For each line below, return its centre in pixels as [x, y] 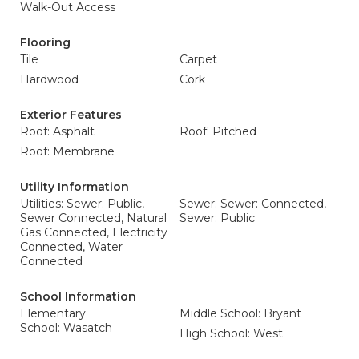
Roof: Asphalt [57, 131]
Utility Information [75, 187]
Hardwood [49, 79]
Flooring [45, 42]
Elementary [53, 313]
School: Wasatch [66, 328]
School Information [78, 296]
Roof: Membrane [67, 151]
